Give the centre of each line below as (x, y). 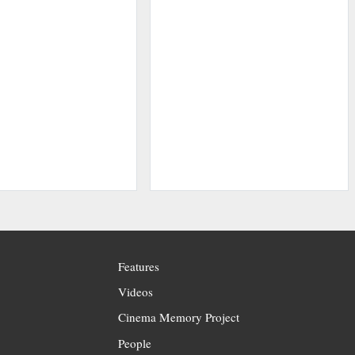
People (135, 343)
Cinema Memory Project (179, 317)
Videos (136, 292)
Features (139, 267)
